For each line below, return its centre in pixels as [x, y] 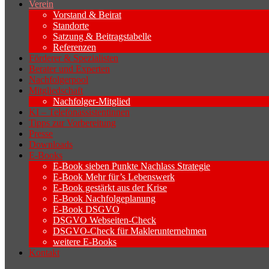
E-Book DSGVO [86, 209]
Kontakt [44, 252]
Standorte [71, 25]
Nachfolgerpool [59, 79]
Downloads [51, 144]
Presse [41, 133]
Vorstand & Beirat [87, 14]
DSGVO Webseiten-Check [104, 220]
